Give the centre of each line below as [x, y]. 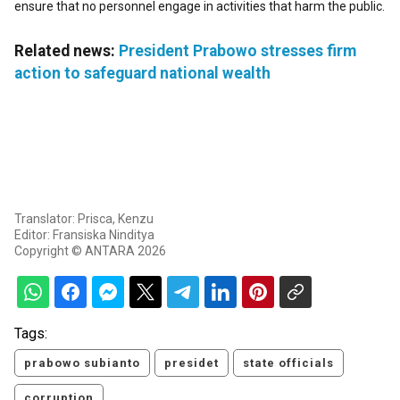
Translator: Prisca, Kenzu [84, 219]
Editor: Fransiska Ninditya [84, 235]
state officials [288, 363]
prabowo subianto [82, 363]
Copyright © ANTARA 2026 [90, 251]
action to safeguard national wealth [142, 74]
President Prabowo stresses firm [237, 51]
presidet [192, 363]
